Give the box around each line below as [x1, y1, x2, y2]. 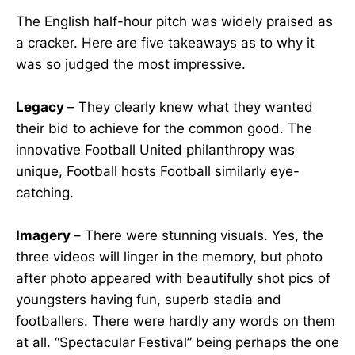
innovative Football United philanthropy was [16, 141, 295, 158]
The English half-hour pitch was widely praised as [16, 13, 333, 29]
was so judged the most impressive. [16, 55, 246, 72]
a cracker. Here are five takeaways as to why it [16, 34, 315, 51]
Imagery [16, 227, 74, 244]
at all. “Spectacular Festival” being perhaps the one [16, 334, 339, 351]
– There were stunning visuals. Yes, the [74, 227, 323, 244]
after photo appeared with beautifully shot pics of [16, 270, 330, 287]
